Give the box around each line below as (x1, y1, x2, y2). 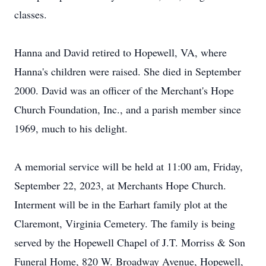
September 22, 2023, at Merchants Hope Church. (14, 178, 226, 192)
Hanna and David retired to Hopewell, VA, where (14, 45, 227, 59)
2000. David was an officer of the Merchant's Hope (14, 83, 234, 97)
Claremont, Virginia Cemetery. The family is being (14, 216, 235, 230)
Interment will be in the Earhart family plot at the (14, 197, 227, 211)
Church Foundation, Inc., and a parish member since (14, 102, 241, 116)
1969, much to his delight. (14, 121, 128, 135)
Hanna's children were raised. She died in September (14, 64, 241, 78)
